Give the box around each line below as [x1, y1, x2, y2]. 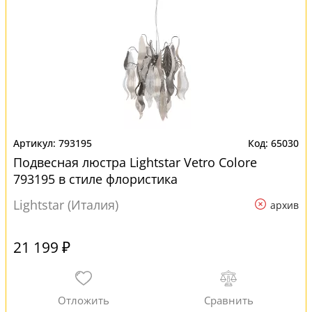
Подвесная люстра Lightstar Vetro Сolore [13, 154, 257, 171]
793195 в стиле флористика [13, 171, 178, 187]
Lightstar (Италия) [13, 196, 118, 213]
